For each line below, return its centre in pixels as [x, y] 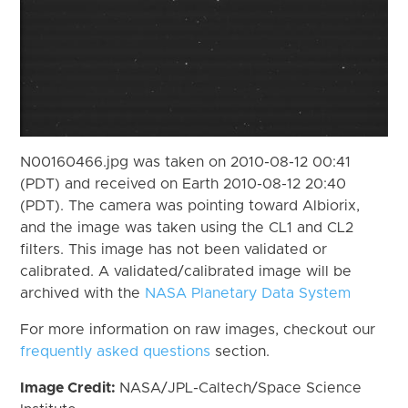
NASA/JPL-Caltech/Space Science [241, 388]
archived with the [83, 293]
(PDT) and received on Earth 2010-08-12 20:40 [184, 184]
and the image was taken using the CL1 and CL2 [187, 227]
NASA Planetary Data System [248, 293]
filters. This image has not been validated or [174, 249]
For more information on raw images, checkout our [198, 329]
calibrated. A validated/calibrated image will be [186, 271]
